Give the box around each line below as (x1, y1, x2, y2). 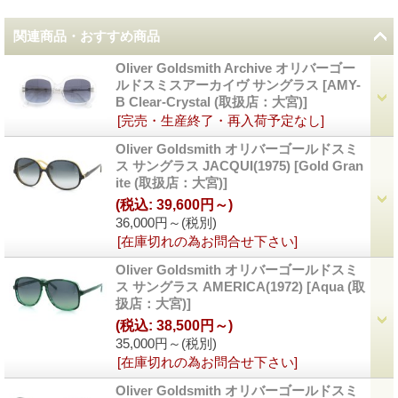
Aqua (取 (311, 279, 365, 295)
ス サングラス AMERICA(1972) (115, 279, 306, 295)
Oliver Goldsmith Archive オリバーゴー (115, 60, 355, 76)
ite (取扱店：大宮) (115, 175, 223, 191)
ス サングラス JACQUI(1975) (115, 158, 294, 174)
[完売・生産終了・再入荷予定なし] (117, 113, 324, 129)
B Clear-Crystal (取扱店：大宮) (115, 94, 303, 110)
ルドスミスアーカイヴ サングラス (115, 77, 322, 93)
